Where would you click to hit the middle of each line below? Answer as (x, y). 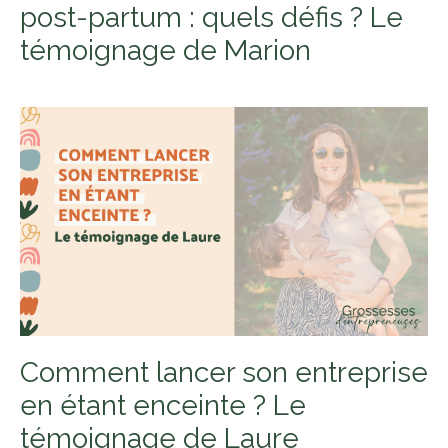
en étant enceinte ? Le (163, 406)
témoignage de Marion (165, 50)
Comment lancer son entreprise (224, 373)
